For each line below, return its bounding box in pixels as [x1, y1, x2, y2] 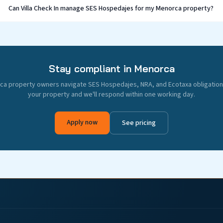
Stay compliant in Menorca [48, 62, 175, 75]
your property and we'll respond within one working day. [28, 90, 195, 100]
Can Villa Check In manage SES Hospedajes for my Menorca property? [8, 3, 214, 13]
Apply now [67, 117, 98, 127]
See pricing [122, 118, 156, 128]
